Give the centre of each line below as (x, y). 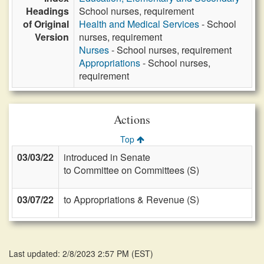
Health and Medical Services (139, 24)
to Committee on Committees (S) (131, 170)
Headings (47, 11)
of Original (46, 24)
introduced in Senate (107, 157)
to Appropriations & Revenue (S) (131, 199)
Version (52, 37)
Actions (132, 119)
